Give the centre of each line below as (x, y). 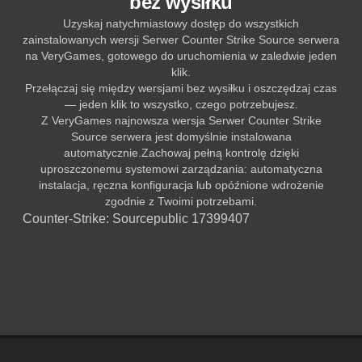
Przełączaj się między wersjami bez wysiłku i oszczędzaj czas (181, 88)
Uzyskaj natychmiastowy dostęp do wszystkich (181, 23)
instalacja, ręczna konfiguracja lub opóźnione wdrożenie (181, 185)
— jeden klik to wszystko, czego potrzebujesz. (181, 104)
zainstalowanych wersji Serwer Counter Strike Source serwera (181, 39)
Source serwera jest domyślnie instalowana (181, 136)
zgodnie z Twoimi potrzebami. (181, 201)
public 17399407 (202, 218)
